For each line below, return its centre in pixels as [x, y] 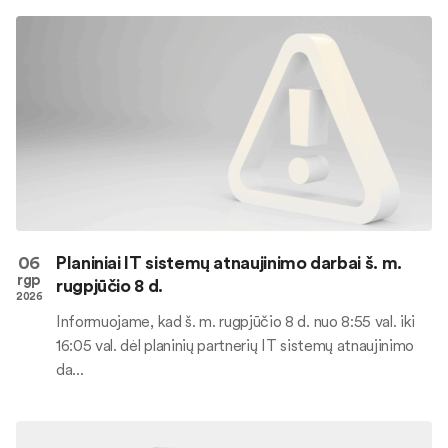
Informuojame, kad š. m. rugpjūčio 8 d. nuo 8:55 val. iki [236, 320]
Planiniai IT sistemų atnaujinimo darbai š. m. [229, 262]
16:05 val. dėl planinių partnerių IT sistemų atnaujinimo [235, 344]
